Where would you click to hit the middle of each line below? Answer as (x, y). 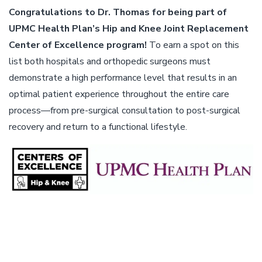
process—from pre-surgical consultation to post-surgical (125, 110)
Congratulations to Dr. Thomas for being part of (118, 12)
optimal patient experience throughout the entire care (119, 94)
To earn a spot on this (194, 45)
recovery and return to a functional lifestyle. (98, 127)
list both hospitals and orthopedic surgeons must (110, 61)
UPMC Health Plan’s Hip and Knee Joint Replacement (129, 28)
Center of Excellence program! (79, 45)
